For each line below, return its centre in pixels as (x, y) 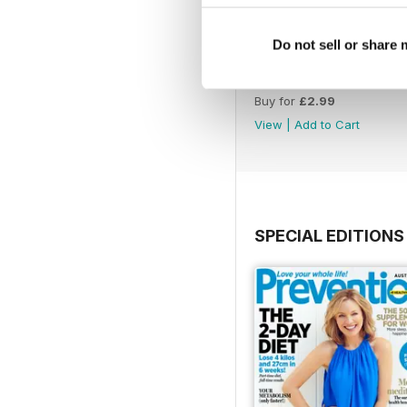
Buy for (277, 100)
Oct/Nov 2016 (298, 78)
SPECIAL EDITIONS (329, 235)
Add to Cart (327, 124)
